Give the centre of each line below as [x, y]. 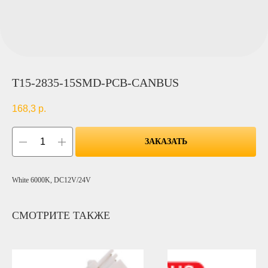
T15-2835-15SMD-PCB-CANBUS [95, 83]
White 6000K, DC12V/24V [51, 180]
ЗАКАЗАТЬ [166, 142]
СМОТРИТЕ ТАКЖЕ [61, 216]
